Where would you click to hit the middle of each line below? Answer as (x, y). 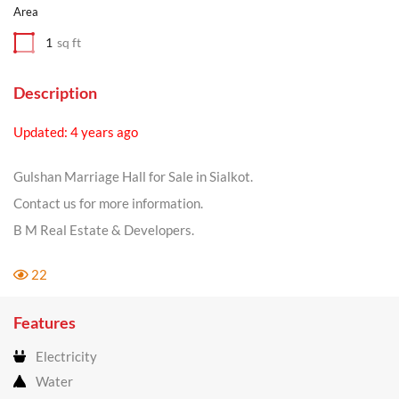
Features (45, 322)
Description (55, 93)
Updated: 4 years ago (76, 132)
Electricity (64, 356)
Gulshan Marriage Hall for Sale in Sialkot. (133, 176)
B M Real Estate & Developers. (104, 230)
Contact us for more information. (108, 203)
